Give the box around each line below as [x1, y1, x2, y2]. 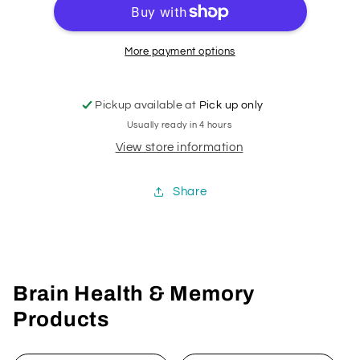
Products [12, 308, 109, 331]
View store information [115, 141, 243, 154]
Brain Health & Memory [12, 282, 256, 305]
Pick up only [198, 99, 264, 111]
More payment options [125, 46, 235, 57]
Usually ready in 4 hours [126, 121, 232, 130]
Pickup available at [95, 99, 199, 111]
